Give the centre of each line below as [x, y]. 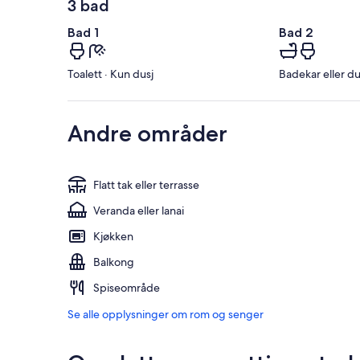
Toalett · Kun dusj [110, 74]
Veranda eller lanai [139, 211]
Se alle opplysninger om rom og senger [166, 315]
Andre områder [147, 134]
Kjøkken [113, 237]
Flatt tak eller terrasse [146, 185]
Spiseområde [127, 288]
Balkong [114, 262]
